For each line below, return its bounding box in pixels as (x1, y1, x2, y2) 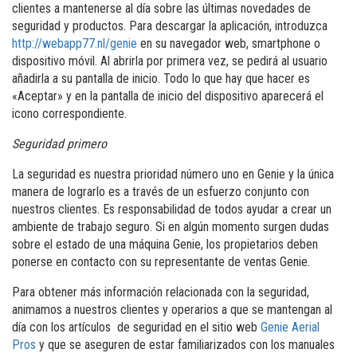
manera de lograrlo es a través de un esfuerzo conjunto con (11, 183, 309, 199)
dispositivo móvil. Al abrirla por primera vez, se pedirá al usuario (11, 53, 328, 69)
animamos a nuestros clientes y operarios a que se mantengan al (11, 301, 332, 317)
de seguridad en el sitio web (113, 319, 261, 335)
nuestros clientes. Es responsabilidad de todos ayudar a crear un (11, 201, 331, 217)
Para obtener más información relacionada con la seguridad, (11, 284, 309, 300)
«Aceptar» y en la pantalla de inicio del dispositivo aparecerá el (11, 88, 324, 104)
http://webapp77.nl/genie (11, 35, 137, 51)
